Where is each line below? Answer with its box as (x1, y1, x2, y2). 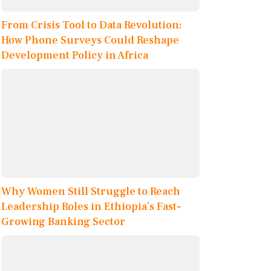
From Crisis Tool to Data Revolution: (1, 18, 182, 33)
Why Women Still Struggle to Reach (1, 184, 180, 199)
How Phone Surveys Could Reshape (1, 33, 179, 48)
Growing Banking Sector (1, 215, 125, 229)
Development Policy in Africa (1, 48, 148, 63)
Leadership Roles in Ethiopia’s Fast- (1, 200, 181, 214)
